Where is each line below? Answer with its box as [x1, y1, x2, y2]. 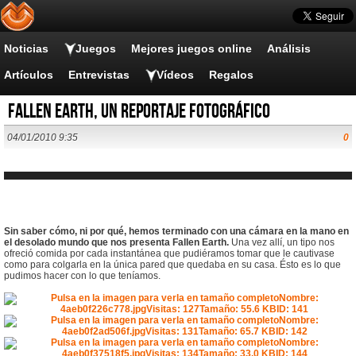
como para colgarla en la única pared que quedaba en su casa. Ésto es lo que [4, 259, 341, 270]
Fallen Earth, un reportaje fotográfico [8, 100, 270, 124]
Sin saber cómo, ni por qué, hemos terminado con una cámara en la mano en [4, 226, 349, 237]
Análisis [267, 42, 311, 55]
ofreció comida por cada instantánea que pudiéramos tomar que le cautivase [4, 248, 335, 259]
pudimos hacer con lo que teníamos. [4, 270, 161, 281]
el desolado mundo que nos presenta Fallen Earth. [4, 237, 229, 248]
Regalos [209, 68, 253, 81]
